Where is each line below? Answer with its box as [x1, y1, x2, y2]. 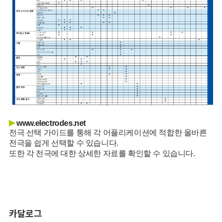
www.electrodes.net [16, 119, 86, 128]
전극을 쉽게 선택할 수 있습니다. [8, 139, 118, 148]
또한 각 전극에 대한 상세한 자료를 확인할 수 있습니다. [8, 149, 195, 158]
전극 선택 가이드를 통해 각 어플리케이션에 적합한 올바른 [8, 128, 207, 137]
